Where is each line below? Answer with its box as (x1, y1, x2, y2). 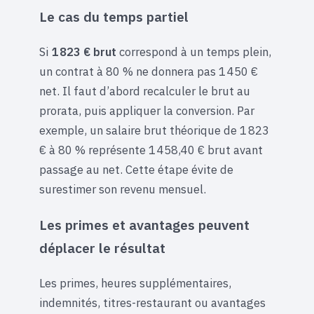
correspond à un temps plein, (116, 44, 271, 60)
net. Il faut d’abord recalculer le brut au (39, 83, 250, 100)
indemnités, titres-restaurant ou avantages (39, 294, 266, 310)
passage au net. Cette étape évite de (39, 162, 233, 178)
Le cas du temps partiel (39, 8, 189, 26)
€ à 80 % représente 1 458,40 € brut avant (39, 142, 263, 158)
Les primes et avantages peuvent (39, 215, 250, 233)
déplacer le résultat (39, 238, 165, 257)
